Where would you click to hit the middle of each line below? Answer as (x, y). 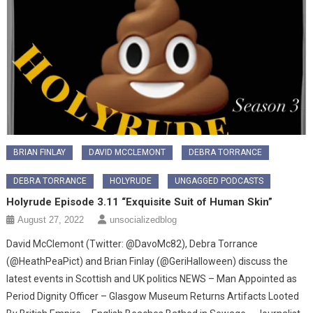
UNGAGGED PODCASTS (219, 181)
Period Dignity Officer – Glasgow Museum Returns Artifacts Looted (153, 296)
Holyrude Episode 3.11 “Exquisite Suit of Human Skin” (140, 202)
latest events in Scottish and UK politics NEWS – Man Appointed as (152, 278)
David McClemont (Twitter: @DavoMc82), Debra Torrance (132, 243)
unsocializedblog (144, 219)
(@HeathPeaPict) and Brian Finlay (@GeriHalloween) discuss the (147, 261)
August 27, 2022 (51, 219)
